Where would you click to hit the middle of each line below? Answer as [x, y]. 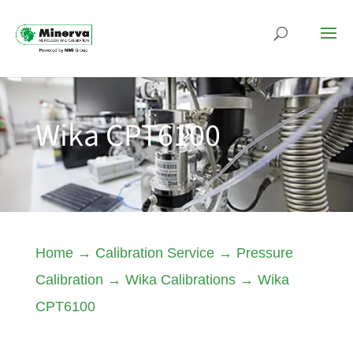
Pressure [264, 253]
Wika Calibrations [180, 280]
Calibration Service [154, 253]
